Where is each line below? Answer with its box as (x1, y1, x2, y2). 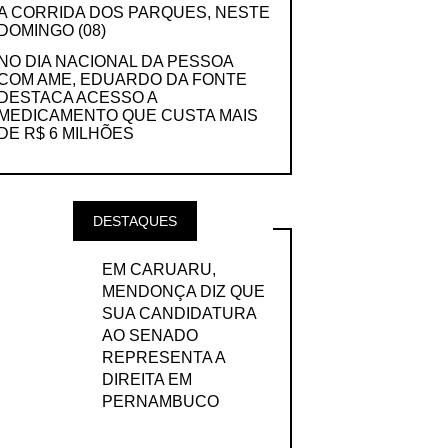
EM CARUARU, (101, 260, 216, 278)
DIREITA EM (101, 370, 192, 388)
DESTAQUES (92, 213, 177, 230)
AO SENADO (101, 326, 198, 344)
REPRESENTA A (101, 348, 225, 366)
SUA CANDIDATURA (101, 304, 256, 322)
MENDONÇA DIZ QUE (101, 282, 265, 300)
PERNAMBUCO (101, 392, 219, 410)
